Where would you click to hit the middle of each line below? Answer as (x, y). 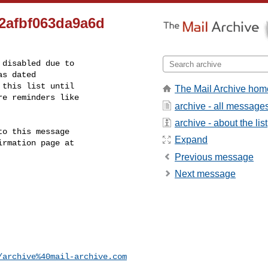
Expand (191, 140)
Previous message (214, 157)
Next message (205, 174)
